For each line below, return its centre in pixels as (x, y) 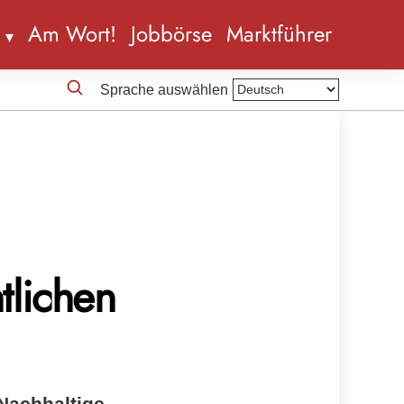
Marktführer (279, 34)
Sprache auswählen (164, 89)
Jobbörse (171, 34)
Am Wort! (72, 34)
